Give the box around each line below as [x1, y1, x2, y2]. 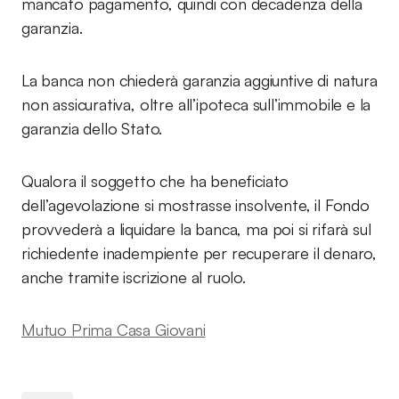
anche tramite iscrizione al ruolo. [21, 267, 246, 287]
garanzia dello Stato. [21, 118, 163, 138]
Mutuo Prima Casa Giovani [21, 320, 206, 339]
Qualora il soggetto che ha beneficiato [21, 171, 289, 191]
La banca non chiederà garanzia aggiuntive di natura [21, 70, 378, 90]
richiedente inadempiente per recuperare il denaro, [21, 243, 378, 263]
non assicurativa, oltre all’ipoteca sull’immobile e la [21, 94, 371, 114]
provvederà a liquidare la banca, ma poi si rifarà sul [21, 219, 371, 239]
